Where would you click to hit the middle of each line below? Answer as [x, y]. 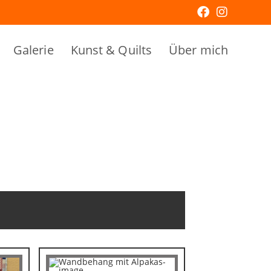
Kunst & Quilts [111, 50]
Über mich [198, 50]
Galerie [33, 50]
